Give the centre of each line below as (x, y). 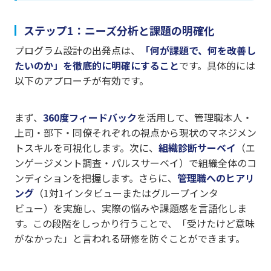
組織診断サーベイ (197, 148)
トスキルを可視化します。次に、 (87, 148)
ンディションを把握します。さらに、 (96, 178)
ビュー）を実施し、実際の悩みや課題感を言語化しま (131, 208)
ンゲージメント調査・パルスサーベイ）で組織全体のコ (135, 163)
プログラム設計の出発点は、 (77, 51)
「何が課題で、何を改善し (198, 51)
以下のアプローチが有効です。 (82, 81)
